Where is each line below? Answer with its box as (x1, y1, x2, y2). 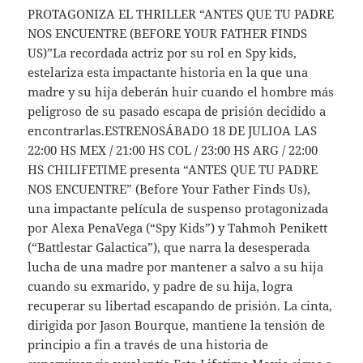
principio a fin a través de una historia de (28, 335, 269, 352)
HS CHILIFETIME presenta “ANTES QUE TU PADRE (28, 160, 318, 177)
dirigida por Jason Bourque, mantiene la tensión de (28, 316, 326, 333)
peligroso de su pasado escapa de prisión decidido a (28, 102, 327, 119)
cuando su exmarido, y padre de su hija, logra (28, 277, 293, 294)
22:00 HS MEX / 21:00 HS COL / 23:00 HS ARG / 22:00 (28, 141, 318, 158)
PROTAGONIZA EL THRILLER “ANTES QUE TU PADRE (28, 5, 335, 22)
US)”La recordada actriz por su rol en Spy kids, (28, 44, 297, 61)
